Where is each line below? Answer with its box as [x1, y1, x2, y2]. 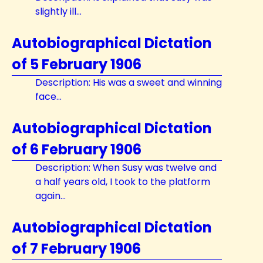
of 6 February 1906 [12, 140, 141, 159]
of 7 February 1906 [12, 239, 141, 258]
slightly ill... [35, 5, 82, 18]
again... [35, 189, 66, 203]
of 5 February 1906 [12, 55, 141, 74]
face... [35, 90, 62, 103]
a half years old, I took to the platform [35, 175, 210, 188]
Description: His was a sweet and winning [35, 76, 222, 89]
